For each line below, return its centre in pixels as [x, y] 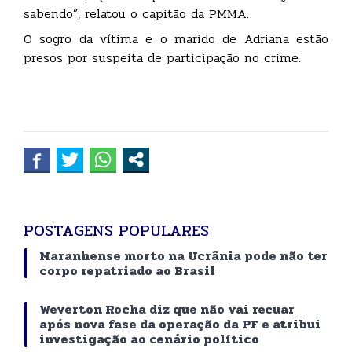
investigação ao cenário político [149, 339]
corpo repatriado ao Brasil [127, 270]
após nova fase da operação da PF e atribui [180, 324]
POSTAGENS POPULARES [116, 230]
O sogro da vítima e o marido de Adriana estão [176, 38]
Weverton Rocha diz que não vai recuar [167, 309]
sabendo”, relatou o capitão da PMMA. [136, 13]
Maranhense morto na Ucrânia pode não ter [183, 255]
